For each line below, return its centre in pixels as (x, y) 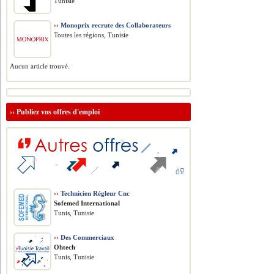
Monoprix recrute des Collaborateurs (115, 25)
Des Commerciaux (87, 237)
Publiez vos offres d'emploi (58, 112)
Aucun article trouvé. (40, 66)
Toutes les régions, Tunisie (91, 35)
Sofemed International (87, 203)
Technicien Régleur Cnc (94, 193)
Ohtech (65, 247)
